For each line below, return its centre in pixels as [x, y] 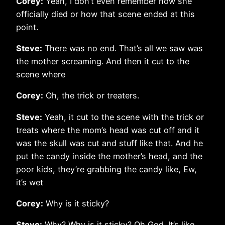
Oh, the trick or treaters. [91, 96]
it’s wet [30, 182]
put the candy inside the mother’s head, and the [109, 156]
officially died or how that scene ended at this [105, 14]
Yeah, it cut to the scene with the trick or [123, 117]
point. [27, 27]
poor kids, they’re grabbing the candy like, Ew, [106, 169]
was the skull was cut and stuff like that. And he [109, 143]
